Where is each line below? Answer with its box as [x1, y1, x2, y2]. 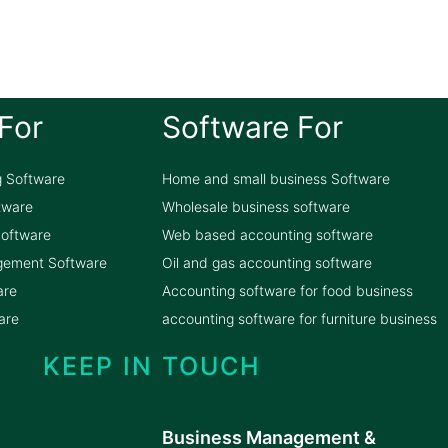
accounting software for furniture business [162, 310, 437, 328]
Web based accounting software [162, 226, 373, 244]
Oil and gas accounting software [162, 254, 372, 272]
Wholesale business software [162, 198, 350, 216]
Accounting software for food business [162, 282, 413, 300]
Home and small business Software [162, 170, 390, 188]
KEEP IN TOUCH [43, 351, 261, 382]
